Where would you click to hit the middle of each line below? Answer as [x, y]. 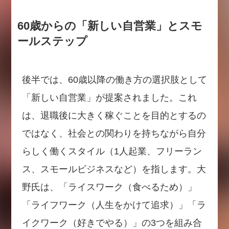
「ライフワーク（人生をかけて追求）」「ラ [114, 205]
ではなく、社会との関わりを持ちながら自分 [114, 134]
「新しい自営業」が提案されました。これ [109, 98]
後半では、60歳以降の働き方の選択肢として [114, 80]
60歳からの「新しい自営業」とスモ [110, 26]
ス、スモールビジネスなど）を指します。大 [114, 169]
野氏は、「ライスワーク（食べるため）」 [109, 187]
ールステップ [52, 42]
